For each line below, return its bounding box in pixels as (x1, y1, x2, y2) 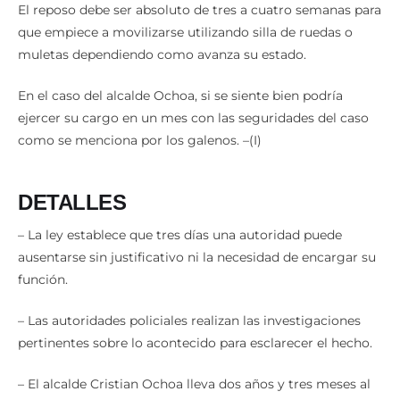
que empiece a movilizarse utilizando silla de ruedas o (18, 4, 353, 21)
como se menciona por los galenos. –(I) (18, 112, 262, 129)
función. (18, 251, 68, 268)
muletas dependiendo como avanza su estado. (18, 26, 306, 43)
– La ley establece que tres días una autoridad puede (18, 206, 342, 223)
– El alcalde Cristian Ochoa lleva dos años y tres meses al (18, 355, 371, 372)
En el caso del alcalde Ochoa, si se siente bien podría (18, 67, 343, 84)
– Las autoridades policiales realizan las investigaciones (18, 292, 361, 309)
